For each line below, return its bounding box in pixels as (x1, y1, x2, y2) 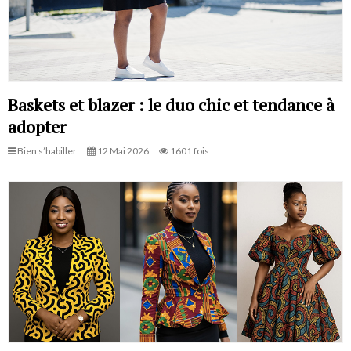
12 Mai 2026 (96, 145, 149, 157)
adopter (8, 115, 66, 139)
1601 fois (168, 145, 209, 157)
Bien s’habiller (16, 145, 77, 157)
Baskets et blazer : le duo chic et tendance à (8, 93, 335, 117)
